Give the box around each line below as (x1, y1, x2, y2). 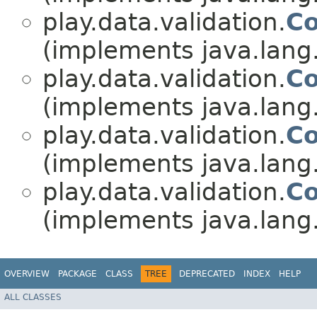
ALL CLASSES (4, 292, 62, 303)
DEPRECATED (179, 268, 235, 279)
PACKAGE (58, 268, 97, 279)
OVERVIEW (4, 268, 50, 279)
